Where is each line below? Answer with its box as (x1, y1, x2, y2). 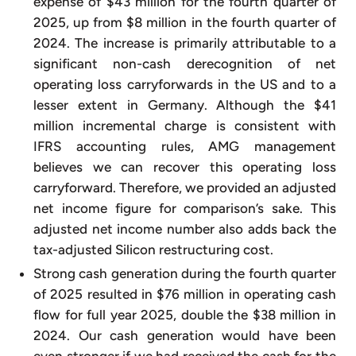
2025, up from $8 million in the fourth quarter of (33, 14, 336, 31)
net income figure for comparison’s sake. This (33, 200, 336, 217)
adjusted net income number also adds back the (33, 221, 336, 238)
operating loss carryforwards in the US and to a (33, 76, 336, 93)
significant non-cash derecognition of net (33, 56, 336, 72)
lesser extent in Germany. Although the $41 (33, 97, 336, 114)
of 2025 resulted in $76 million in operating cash (33, 285, 336, 302)
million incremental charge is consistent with (33, 118, 336, 134)
